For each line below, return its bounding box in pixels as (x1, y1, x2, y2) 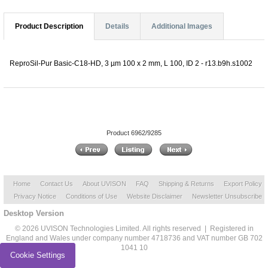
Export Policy (224, 180, 262, 188)
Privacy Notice (13, 193, 56, 200)
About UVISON (83, 180, 126, 188)
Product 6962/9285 (106, 129, 162, 137)
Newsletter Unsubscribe (191, 193, 262, 200)
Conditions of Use (65, 193, 117, 200)
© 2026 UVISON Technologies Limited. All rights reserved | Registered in (14, 224, 254, 233)
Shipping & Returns (159, 180, 214, 188)
